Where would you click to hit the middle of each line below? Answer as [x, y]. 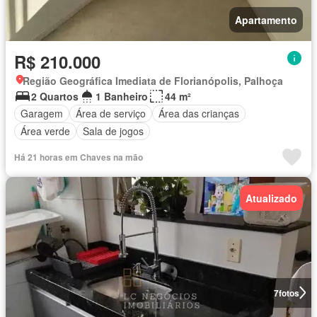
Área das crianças [199, 114]
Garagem [42, 114]
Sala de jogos [113, 131]
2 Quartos [55, 96]
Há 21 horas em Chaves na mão [79, 157]
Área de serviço [111, 114]
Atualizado [271, 198]
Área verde [45, 131]
